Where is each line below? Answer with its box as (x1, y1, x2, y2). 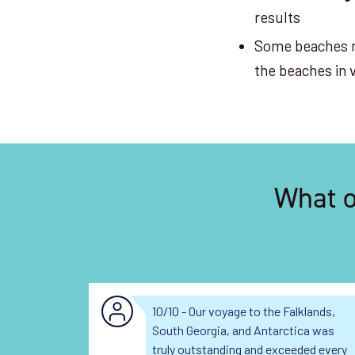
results (254, 8, 301, 27)
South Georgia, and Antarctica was (152, 323, 334, 338)
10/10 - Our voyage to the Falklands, (152, 303, 335, 319)
